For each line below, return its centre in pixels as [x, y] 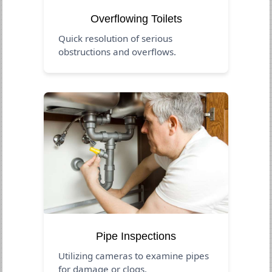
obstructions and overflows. [117, 51]
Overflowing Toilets [136, 19]
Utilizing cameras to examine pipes [134, 255]
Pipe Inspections [136, 236]
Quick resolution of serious [116, 38]
